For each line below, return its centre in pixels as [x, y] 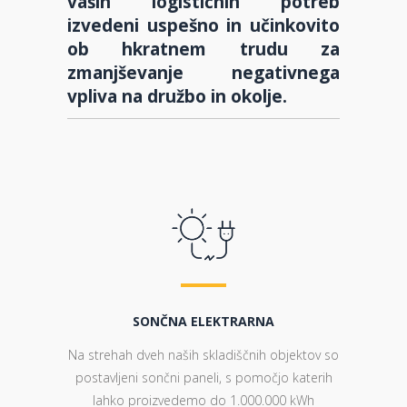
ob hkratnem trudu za [203, 49]
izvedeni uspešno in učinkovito [203, 25]
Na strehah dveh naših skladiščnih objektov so [203, 355]
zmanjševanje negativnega [203, 72]
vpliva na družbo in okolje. [177, 96]
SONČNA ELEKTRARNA [203, 321]
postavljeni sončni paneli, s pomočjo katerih [203, 377]
